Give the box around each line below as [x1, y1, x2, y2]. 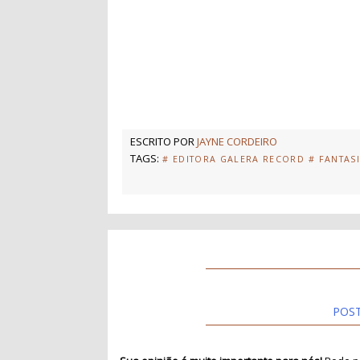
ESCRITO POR [130, 133, 198, 149]
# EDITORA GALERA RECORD [162, 153, 305, 165]
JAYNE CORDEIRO [197, 133, 278, 149]
